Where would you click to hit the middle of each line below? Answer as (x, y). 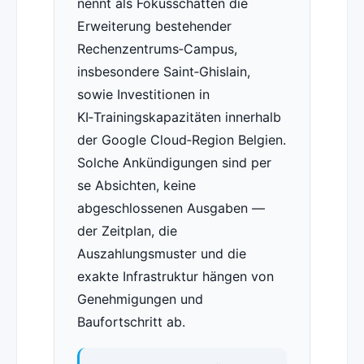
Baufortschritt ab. (131, 322)
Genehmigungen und (140, 299)
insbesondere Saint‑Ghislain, (163, 72)
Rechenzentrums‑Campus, (157, 49)
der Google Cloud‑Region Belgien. (181, 140)
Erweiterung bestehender (154, 26)
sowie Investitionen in (143, 95)
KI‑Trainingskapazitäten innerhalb (179, 117)
